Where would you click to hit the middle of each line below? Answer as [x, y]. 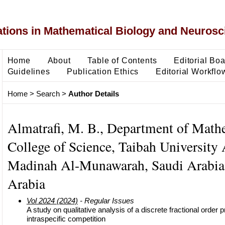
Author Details [93, 94]
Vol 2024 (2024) [52, 200]
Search [48, 94]
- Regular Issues [106, 200]
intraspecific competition [66, 218]
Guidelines [29, 71]
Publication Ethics [103, 71]
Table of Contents [122, 60]
